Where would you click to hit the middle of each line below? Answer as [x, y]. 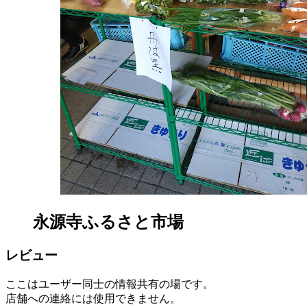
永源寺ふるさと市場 [108, 222]
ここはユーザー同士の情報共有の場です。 [110, 284]
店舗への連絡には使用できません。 [93, 298]
